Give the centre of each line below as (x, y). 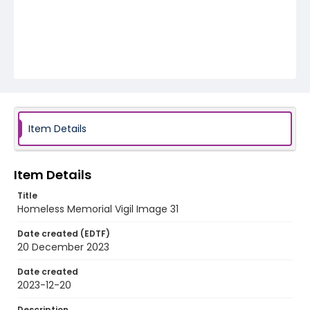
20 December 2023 (63, 247)
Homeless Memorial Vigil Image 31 (98, 209)
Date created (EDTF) (64, 234)
